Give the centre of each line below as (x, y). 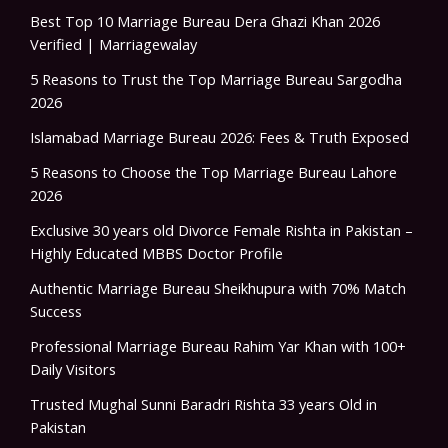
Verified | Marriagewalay (113, 43)
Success (56, 310)
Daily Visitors (73, 368)
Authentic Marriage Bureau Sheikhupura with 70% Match (218, 287)
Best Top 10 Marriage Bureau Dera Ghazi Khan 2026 (205, 20)
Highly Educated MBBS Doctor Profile (156, 252)
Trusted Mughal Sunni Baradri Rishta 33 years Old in (203, 403)
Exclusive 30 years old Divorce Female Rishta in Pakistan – (221, 229)
